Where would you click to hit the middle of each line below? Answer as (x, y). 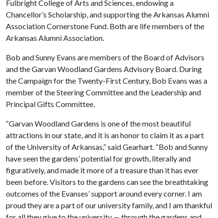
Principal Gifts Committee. (50, 104)
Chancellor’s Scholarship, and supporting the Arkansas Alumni (108, 14)
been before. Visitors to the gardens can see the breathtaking (107, 182)
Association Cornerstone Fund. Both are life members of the (105, 26)
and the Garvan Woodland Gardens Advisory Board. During (104, 69)
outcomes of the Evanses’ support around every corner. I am (104, 193)
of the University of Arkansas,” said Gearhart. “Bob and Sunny (107, 146)
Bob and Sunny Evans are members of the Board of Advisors (105, 57)
